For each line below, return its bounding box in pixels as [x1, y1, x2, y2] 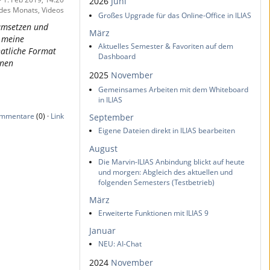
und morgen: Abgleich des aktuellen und [98, 166, 233, 177]
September [89, 111, 134, 124]
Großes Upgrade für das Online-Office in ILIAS [98, 10, 251, 20]
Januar [89, 225, 116, 236]
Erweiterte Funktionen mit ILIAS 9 [98, 207, 209, 218]
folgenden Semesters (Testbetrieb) [98, 177, 215, 187]
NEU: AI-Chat [98, 239, 142, 249]
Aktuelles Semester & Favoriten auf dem [98, 41, 233, 52]
